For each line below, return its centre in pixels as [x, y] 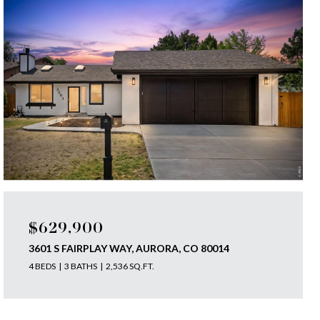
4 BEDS [42, 266]
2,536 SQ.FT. [130, 266]
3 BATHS [81, 266]
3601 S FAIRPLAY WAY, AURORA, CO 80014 [129, 248]
